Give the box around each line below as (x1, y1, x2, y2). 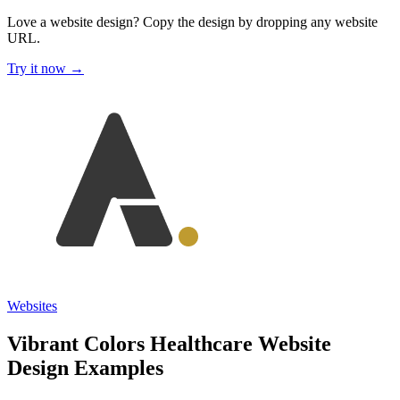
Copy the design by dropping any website (139, 14, 378, 29)
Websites (7, 298, 57, 313)
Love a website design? (7, 14, 139, 29)
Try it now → (7, 61, 84, 76)
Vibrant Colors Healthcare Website (7, 331, 331, 355)
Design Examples (7, 355, 163, 379)
